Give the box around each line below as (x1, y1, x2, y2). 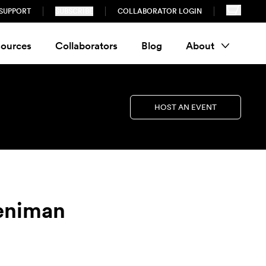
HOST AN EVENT (154, 102, 217, 112)
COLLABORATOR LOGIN (118, 7, 202, 15)
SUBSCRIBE (55, 7, 94, 15)
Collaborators (55, 39, 118, 52)
